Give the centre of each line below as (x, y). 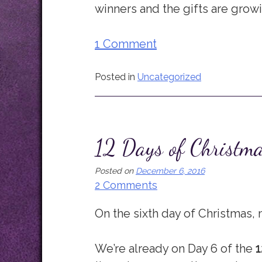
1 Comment (126, 44)
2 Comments (126, 185)
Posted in (116, 77)
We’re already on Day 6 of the (175, 249)
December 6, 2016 (170, 171)
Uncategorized (169, 77)
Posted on (115, 171)
